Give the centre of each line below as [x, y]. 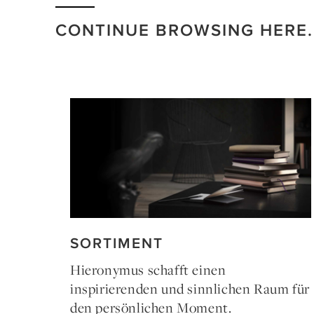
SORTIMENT [117, 243]
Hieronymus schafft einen [148, 270]
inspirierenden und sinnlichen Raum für [190, 289]
